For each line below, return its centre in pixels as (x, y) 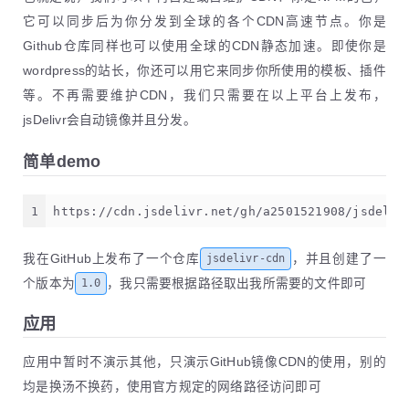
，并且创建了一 (339, 258)
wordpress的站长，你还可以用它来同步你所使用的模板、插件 (204, 71)
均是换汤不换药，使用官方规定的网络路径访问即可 (172, 386)
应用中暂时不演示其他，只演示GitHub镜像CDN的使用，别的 (204, 362)
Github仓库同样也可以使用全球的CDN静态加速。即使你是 (204, 47)
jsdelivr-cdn (246, 259)
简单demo (62, 162)
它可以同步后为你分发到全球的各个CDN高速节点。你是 (204, 22)
